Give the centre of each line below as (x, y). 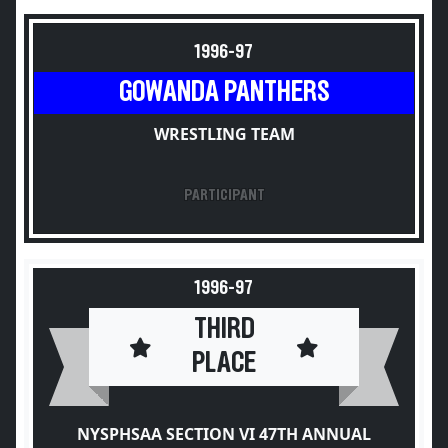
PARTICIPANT (224, 195)
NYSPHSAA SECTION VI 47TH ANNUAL (224, 434)
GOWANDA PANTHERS (224, 92)
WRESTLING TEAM (224, 134)
